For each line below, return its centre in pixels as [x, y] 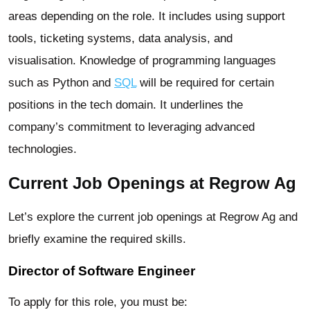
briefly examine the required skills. [97, 239]
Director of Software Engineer [102, 271]
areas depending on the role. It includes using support [147, 16]
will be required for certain [205, 82]
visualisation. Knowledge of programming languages [142, 60]
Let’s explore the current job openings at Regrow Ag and [153, 217]
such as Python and [61, 82]
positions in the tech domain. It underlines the [126, 104]
